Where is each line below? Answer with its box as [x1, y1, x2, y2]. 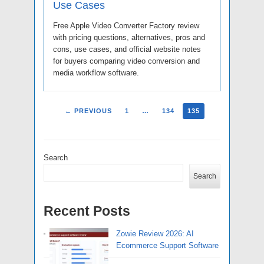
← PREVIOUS [64, 107, 112, 115]
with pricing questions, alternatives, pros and [53, 33, 205, 42]
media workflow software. [53, 68, 139, 78]
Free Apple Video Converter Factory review [53, 21, 199, 31]
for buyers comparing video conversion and [53, 57, 200, 66]
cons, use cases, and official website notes [53, 45, 201, 54]
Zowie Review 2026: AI [116, 229, 194, 239]
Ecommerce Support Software [116, 241, 219, 250]
